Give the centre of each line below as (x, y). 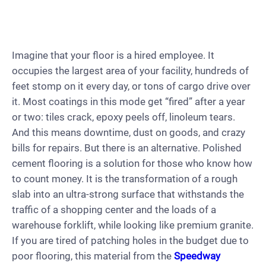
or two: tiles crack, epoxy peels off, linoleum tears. (123, 117)
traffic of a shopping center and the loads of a (114, 209)
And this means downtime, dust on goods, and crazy (129, 132)
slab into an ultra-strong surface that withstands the (128, 194)
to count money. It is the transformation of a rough (125, 178)
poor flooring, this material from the (93, 256)
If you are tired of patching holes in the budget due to (130, 240)
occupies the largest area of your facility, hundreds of (130, 70)
